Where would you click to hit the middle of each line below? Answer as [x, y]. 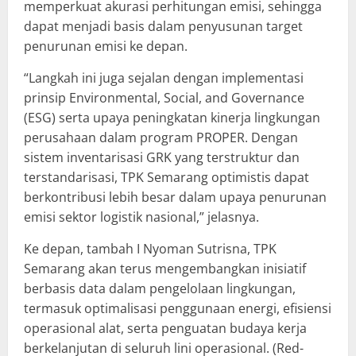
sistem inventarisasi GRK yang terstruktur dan [162, 157]
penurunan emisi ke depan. [106, 46]
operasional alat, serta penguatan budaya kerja [165, 328]
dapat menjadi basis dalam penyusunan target [163, 26]
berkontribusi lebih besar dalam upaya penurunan [175, 197]
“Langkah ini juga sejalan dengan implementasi [164, 77]
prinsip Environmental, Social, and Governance [164, 97]
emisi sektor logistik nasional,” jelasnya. [141, 217]
